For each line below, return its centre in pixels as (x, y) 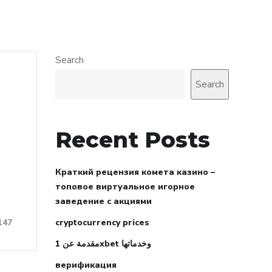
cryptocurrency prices (102, 223)
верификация (86, 265)
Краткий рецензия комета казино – (135, 172)
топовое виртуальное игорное (125, 187)
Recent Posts (133, 140)
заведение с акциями (104, 201)
